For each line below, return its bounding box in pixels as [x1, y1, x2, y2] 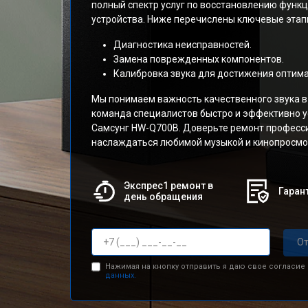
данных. [104, 270, 136, 280]
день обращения [123, 191, 203, 202]
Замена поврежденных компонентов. [113, 54, 284, 65]
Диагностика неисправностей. [113, 39, 252, 50]
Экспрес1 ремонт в [123, 180, 213, 191]
